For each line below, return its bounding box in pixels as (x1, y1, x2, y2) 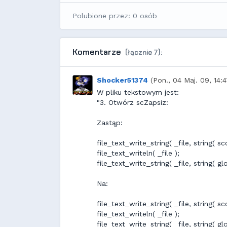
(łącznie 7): (125, 48, 162, 57)
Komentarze (72, 47, 123, 57)
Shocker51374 (97, 76, 148, 84)
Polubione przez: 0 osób (72, 12, 157, 20)
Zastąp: (97, 119, 123, 127)
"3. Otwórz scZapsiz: (97, 98, 168, 106)
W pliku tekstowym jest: (97, 88, 179, 96)
